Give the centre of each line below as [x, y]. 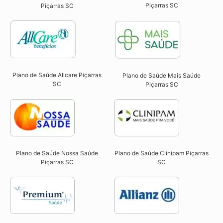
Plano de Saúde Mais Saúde [162, 76]
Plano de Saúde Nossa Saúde [57, 153]
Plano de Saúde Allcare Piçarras [57, 75]
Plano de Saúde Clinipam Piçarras [162, 153]
